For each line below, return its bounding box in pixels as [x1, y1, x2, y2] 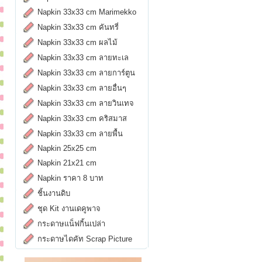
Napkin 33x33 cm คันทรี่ [37, 23, 119, 32]
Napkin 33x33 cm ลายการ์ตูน [37, 68, 135, 77]
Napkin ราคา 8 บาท [37, 174, 104, 182]
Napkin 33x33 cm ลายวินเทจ [37, 99, 134, 108]
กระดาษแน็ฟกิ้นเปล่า [37, 219, 105, 228]
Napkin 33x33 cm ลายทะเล [37, 53, 129, 62]
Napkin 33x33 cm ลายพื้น [37, 129, 123, 138]
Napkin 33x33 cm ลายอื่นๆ [37, 84, 126, 92]
